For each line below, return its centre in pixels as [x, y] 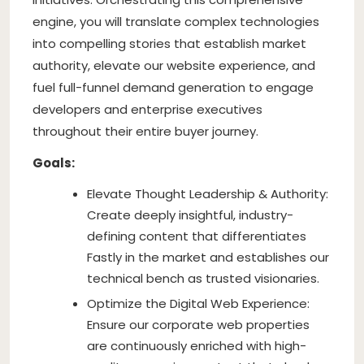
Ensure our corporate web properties [198, 324]
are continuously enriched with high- [197, 345]
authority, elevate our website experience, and [174, 65]
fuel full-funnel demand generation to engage [173, 87]
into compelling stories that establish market [169, 43]
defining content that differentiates [197, 236]
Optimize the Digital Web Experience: [198, 303]
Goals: [54, 162]
